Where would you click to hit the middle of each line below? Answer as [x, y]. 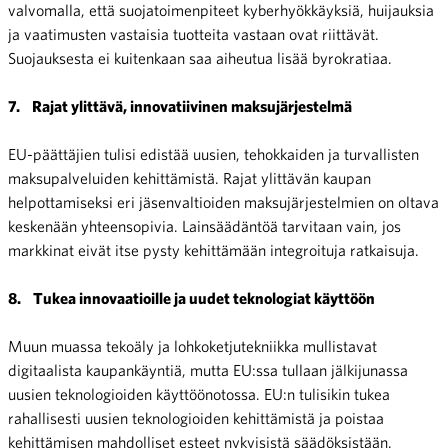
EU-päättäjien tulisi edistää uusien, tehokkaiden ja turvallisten [213, 154]
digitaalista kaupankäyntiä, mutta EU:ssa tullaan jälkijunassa [208, 370]
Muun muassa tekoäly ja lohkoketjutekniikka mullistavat [192, 346]
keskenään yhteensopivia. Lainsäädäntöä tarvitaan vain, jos [204, 226]
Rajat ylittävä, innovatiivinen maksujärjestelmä [192, 106]
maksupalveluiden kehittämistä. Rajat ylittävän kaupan [189, 178]
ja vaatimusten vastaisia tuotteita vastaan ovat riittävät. [193, 34]
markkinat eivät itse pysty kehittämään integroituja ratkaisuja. [213, 250]
